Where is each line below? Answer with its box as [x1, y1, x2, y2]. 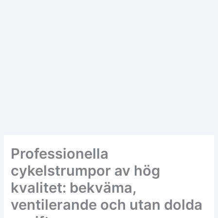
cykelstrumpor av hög [11, 162, 161, 180]
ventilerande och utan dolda [11, 196, 203, 214]
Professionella [11, 145, 109, 163]
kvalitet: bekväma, [11, 179, 137, 197]
